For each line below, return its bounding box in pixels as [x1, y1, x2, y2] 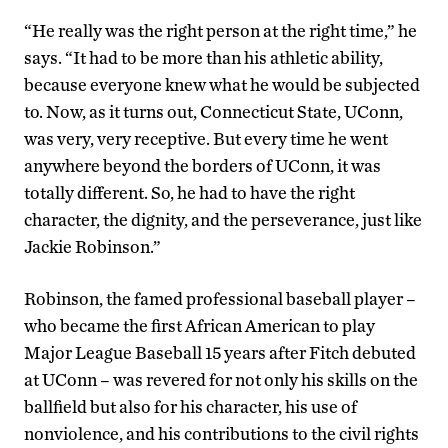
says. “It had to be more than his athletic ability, [24, 47, 383, 69]
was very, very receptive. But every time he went [24, 128, 388, 150]
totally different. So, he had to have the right [24, 182, 355, 204]
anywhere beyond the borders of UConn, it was [24, 155, 381, 177]
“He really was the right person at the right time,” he [24, 20, 417, 42]
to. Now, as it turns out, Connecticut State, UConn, [24, 101, 403, 123]
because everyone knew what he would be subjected [24, 74, 420, 96]
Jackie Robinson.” [24, 236, 161, 258]
